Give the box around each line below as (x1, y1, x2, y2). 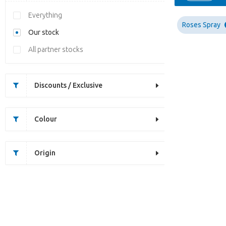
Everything (28, 11, 62, 19)
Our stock (28, 28, 59, 36)
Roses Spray (182, 21, 220, 29)
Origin (34, 149, 55, 157)
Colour (34, 115, 57, 123)
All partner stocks (28, 45, 83, 53)
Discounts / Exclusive (34, 81, 102, 89)
